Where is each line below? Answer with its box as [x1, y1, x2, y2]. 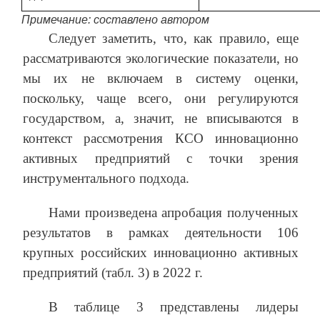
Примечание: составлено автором [21, 14, 209, 26]
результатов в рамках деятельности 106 [23, 225, 299, 241]
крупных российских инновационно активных [23, 245, 299, 261]
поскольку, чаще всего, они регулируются [23, 91, 299, 106]
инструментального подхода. [23, 171, 189, 186]
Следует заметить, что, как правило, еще [49, 31, 299, 46]
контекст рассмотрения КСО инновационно [23, 131, 299, 146]
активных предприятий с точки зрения [23, 151, 299, 166]
